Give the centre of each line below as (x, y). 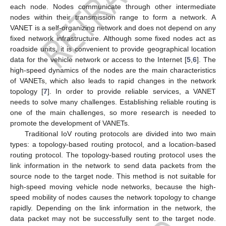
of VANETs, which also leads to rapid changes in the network (113, 80)
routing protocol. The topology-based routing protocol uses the (113, 155)
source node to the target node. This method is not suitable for (113, 176)
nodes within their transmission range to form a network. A (113, 17)
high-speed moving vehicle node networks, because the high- (113, 186)
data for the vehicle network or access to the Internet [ (99, 59)
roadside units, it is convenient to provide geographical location (113, 49)
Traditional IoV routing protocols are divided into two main (120, 133)
